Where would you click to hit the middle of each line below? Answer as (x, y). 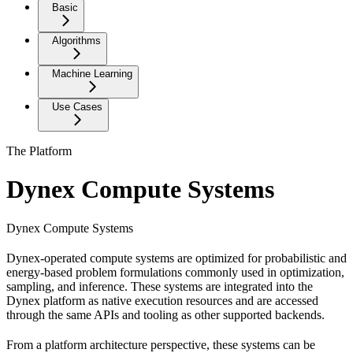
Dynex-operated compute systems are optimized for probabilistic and (176, 258)
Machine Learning (92, 74)
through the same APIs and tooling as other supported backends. (165, 314)
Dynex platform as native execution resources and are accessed (162, 300)
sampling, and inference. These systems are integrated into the (160, 286)
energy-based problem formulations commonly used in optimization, (175, 272)
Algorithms (76, 41)
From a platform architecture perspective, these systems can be (161, 344)
